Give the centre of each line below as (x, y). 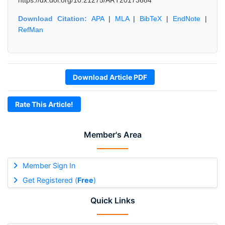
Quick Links (113, 200)
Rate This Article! (44, 104)
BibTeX (151, 19)
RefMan (31, 30)
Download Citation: (55, 19)
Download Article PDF (110, 77)
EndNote (187, 19)
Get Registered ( (50, 180)
